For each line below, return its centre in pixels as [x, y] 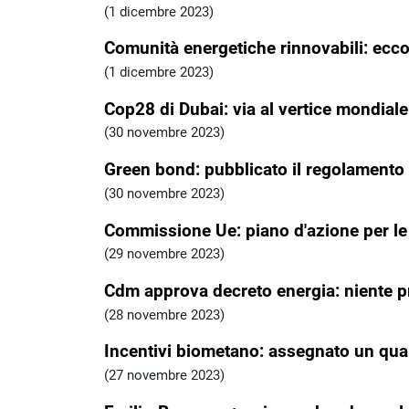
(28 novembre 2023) [164, 315]
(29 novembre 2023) [164, 254]
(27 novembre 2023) [164, 375]
